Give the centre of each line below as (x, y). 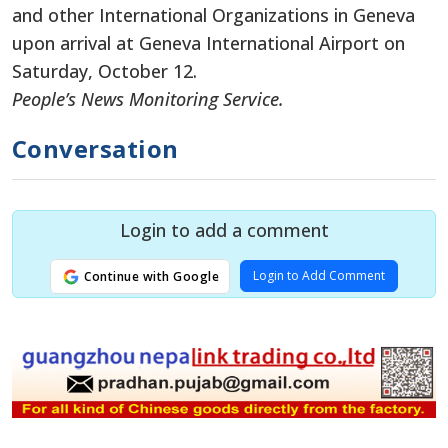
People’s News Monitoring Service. (150, 98)
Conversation (95, 148)
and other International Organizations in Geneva (213, 14)
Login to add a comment (224, 229)
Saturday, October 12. (104, 70)
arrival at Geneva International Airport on (230, 42)
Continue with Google (150, 276)
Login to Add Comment (319, 275)
